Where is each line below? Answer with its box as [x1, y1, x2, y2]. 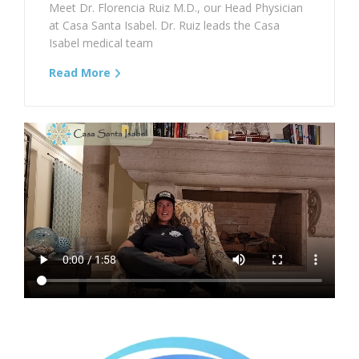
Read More [49, 65, 111, 81]
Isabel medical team [49, 35, 153, 51]
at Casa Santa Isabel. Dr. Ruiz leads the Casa [49, 18, 280, 34]
